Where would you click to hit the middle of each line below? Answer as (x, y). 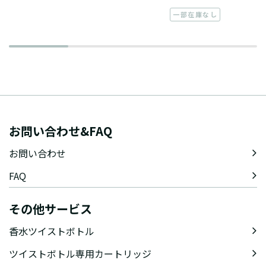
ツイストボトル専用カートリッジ (80, 253)
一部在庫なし (195, 15)
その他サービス (50, 208)
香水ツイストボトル (52, 231)
